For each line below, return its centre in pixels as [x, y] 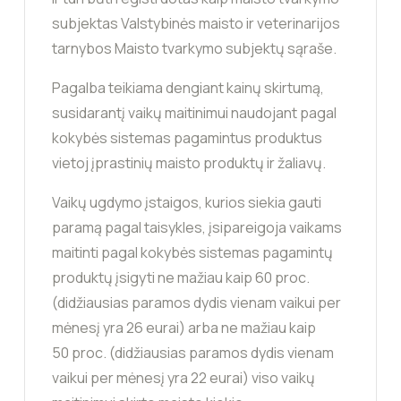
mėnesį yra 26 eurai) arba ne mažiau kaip [184, 327]
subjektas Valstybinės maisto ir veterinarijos [196, 23]
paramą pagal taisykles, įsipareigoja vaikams [197, 227]
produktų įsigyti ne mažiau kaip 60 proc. [181, 277]
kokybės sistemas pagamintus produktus [187, 137]
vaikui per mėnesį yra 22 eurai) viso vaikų [183, 377]
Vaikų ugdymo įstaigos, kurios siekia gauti [187, 202]
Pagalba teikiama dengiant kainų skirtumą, [188, 87]
